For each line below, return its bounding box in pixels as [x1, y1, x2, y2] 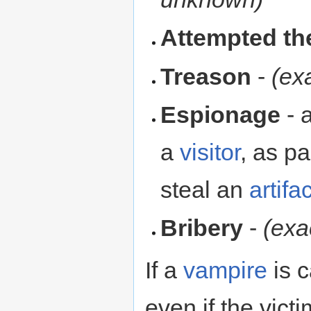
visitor [180, 139, 241, 166]
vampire [183, 257, 267, 284]
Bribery [160, 215, 244, 242]
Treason [160, 62, 252, 90]
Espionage [160, 101, 281, 128]
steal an [160, 176, 250, 203]
